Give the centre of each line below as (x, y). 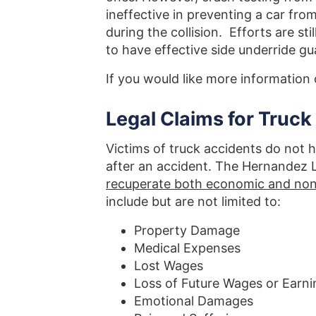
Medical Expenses (187, 248)
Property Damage (187, 230)
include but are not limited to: (193, 201)
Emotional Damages (194, 301)
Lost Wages (169, 266)
